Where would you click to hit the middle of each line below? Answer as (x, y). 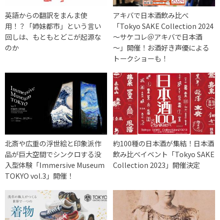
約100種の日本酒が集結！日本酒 (164, 143)
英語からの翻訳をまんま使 (46, 15)
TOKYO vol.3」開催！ (39, 175)
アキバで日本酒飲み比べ (151, 15)
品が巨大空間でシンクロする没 (53, 154)
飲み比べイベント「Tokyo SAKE (164, 154)
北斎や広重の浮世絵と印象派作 (53, 143)
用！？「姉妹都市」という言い (53, 26)
